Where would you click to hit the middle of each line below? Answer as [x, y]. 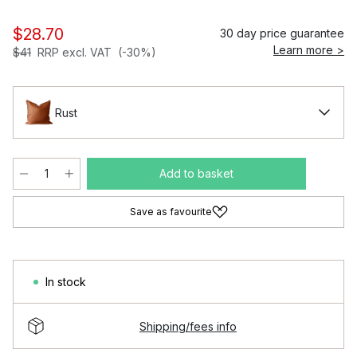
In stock [66, 282]
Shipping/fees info [188, 326]
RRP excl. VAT [75, 52]
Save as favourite [171, 212]
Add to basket [196, 173]
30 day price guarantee [282, 33]
